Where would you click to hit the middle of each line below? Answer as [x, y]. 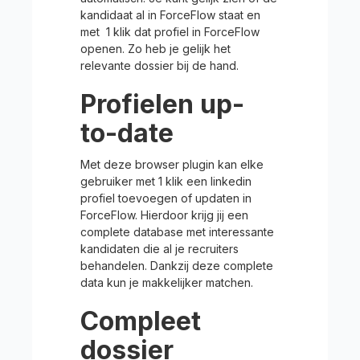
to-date [127, 133]
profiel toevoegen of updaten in [166, 198]
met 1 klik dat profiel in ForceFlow [170, 32]
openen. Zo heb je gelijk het [155, 49]
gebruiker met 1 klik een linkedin [166, 181]
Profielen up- [162, 104]
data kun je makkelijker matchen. [167, 282]
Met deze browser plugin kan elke [172, 164]
